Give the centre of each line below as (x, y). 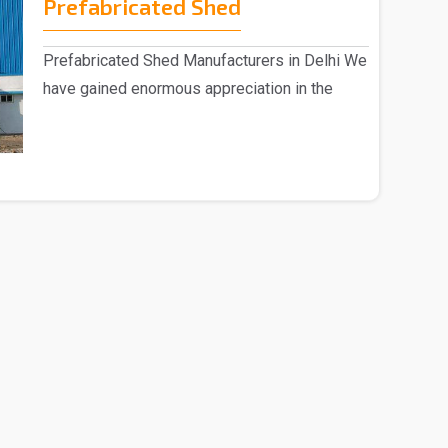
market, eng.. (86, 116)
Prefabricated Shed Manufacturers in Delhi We (204, 60)
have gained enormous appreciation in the (187, 88)
